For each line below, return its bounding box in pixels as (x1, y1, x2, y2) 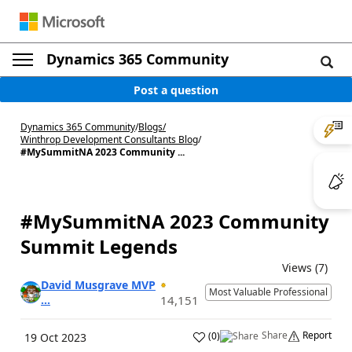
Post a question (134, 82, 218, 97)
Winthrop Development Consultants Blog (20, 133, 198, 146)
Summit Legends (20, 233, 178, 259)
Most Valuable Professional (208, 285, 328, 299)
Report (302, 328, 332, 342)
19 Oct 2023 (24, 330, 86, 345)
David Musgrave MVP (40, 277, 156, 292)
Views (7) (282, 260, 328, 275)
